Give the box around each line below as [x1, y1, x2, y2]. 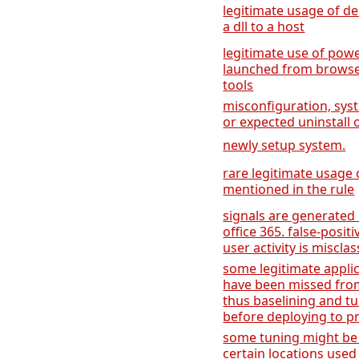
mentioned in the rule [223, 180, 355, 198]
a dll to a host [223, 18, 305, 35]
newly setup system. [223, 136, 346, 154]
